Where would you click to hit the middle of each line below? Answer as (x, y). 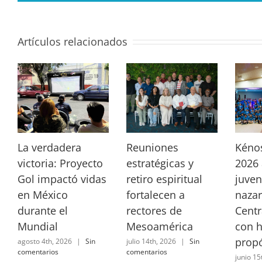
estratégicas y (160, 163)
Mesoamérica (159, 227)
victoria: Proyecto (60, 163)
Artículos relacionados (73, 41)
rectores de (154, 211)
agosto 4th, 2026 (45, 241)
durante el (43, 211)
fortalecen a (155, 195)
